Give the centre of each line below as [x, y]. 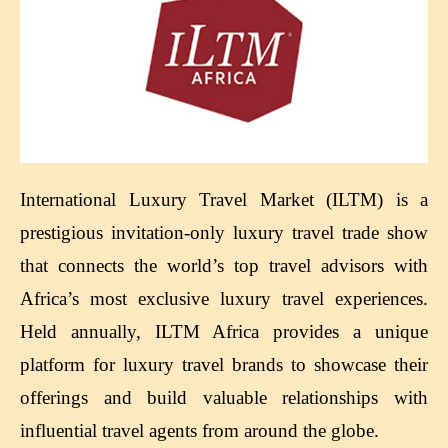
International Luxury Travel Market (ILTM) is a [224, 199]
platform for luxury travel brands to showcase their [224, 364]
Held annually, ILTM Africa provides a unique [224, 331]
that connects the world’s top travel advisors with [224, 265]
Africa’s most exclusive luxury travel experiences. [224, 298]
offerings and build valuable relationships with [224, 397]
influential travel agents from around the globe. [199, 430]
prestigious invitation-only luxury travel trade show [224, 232]
